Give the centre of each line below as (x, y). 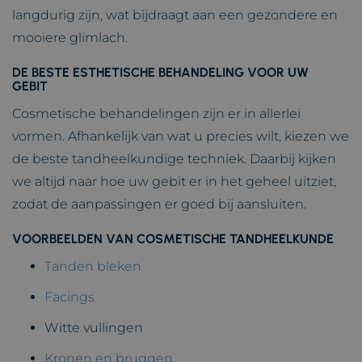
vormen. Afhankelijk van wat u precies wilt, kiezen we (181, 136)
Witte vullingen (94, 328)
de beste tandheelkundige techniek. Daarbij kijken (174, 159)
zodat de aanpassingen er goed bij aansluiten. (159, 204)
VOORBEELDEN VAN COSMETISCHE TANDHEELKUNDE (173, 239)
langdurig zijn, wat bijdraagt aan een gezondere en (175, 15)
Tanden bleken (93, 266)
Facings (69, 297)
